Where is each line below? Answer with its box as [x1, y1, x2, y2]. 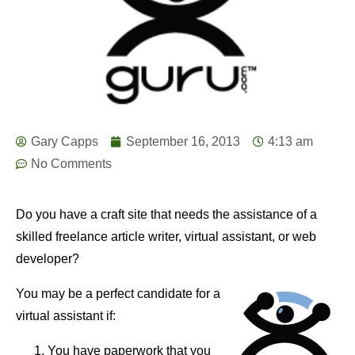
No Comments [31, 157, 112, 171]
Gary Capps [31, 135, 98, 149]
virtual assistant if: [16, 309, 116, 323]
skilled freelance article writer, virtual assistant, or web [16, 230, 316, 244]
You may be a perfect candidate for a [16, 287, 220, 301]
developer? [16, 252, 79, 266]
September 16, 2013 [126, 135, 240, 149]
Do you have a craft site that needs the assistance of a [16, 208, 317, 222]
